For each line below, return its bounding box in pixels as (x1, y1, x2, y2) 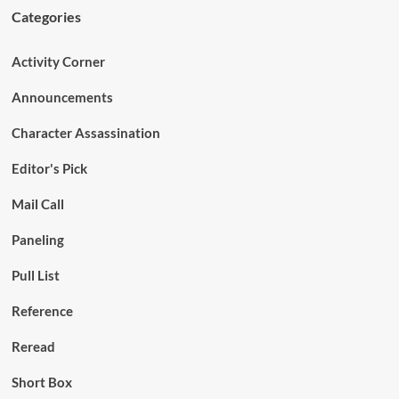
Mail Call (11, 196, 64, 212)
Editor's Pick (11, 160, 87, 176)
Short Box (11, 374, 72, 390)
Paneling (11, 232, 64, 248)
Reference (11, 303, 73, 319)
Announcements (11, 89, 113, 105)
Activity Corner (11, 53, 105, 69)
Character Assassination (11, 125, 160, 141)
